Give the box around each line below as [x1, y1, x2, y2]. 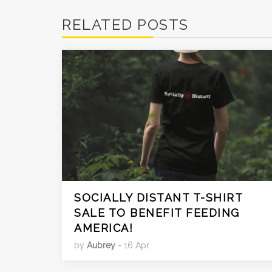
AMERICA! [74, 221, 133, 234]
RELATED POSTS [62, 15, 189, 33]
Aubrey [87, 240, 115, 250]
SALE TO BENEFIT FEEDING [74, 206, 240, 219]
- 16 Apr [115, 240, 149, 250]
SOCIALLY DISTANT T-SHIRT [74, 191, 242, 204]
